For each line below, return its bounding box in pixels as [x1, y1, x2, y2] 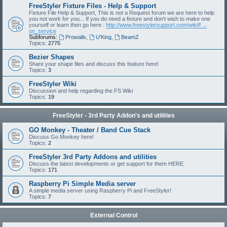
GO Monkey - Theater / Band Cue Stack [29, 126, 150, 134]
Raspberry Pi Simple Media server [29, 180, 136, 187]
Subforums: [29, 34, 57, 40]
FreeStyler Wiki [29, 80, 77, 88]
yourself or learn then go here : [29, 22, 106, 28]
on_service [29, 28, 56, 34]
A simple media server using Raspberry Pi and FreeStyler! [29, 187, 171, 194]
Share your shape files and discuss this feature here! [29, 61, 159, 67]
